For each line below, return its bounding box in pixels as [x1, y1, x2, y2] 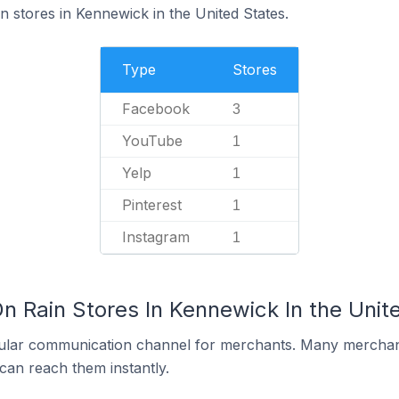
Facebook [122, 100, 190, 118]
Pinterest [122, 196, 182, 214]
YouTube [122, 132, 183, 150]
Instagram [122, 228, 190, 246]
